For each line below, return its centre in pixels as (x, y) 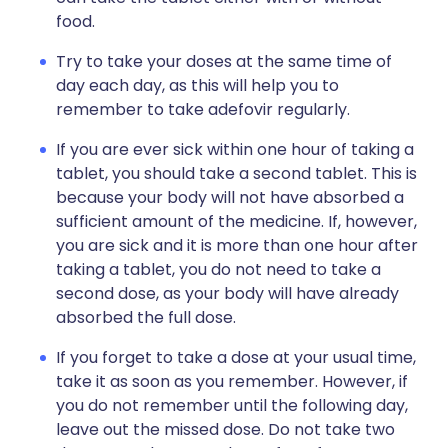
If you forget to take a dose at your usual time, (236, 357)
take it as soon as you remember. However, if (232, 381)
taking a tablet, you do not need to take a (218, 269)
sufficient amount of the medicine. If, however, (236, 221)
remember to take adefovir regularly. (203, 109)
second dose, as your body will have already (227, 293)
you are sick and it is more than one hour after (237, 245)
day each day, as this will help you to (197, 85)
